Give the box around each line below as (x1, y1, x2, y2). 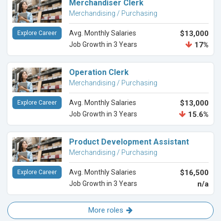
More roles (88, 206, 123, 215)
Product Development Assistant (69, 137, 189, 147)
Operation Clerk (69, 68, 129, 77)
